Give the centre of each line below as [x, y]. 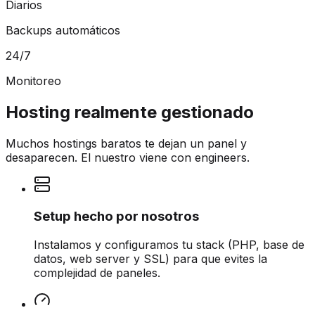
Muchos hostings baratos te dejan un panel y [126, 143]
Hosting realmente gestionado [130, 112]
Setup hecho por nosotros [116, 217]
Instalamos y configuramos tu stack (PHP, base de [169, 245]
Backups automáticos [63, 30]
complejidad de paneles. [97, 273]
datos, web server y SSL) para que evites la [150, 259]
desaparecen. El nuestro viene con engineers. [128, 157]
